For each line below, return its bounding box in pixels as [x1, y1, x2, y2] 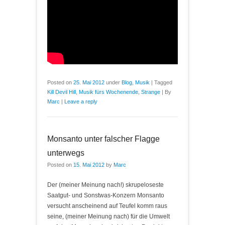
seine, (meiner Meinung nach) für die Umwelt [47, 212, 170, 220]
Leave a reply [64, 98, 97, 104]
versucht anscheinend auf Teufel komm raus [47, 202, 167, 209]
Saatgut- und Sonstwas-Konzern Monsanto [47, 191, 164, 199]
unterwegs [47, 148, 84, 157]
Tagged [154, 79, 172, 85]
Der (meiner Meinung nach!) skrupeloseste [47, 181, 164, 188]
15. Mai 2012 [73, 161, 104, 168]
